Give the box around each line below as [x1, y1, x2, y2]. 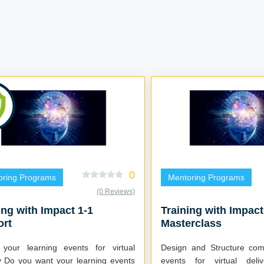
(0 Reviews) [97, 187, 135, 196]
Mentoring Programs [168, 173, 245, 183]
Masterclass [161, 217, 222, 230]
